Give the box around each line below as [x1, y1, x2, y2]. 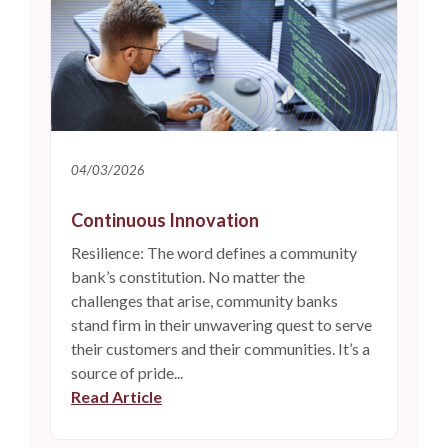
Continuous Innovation [71, 208, 259, 231]
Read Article [71, 386, 162, 406]
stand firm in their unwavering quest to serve [71, 314, 372, 334]
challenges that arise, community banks [71, 290, 338, 310]
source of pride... [71, 362, 183, 382]
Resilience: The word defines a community [71, 242, 357, 262]
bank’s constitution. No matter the [71, 266, 305, 286]
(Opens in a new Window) [161, 385, 349, 405]
